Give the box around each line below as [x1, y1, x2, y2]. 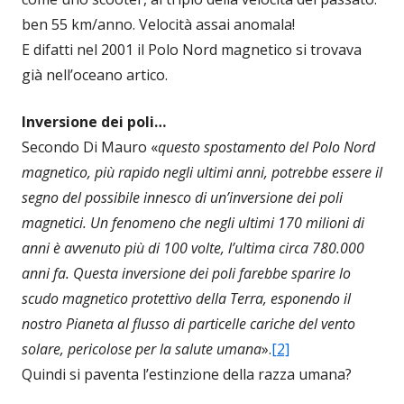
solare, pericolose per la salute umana [22, 339, 262, 359]
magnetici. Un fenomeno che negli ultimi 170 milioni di [22, 213, 364, 233]
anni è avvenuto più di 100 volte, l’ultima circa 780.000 [22, 238, 364, 258]
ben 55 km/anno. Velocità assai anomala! [22, 14, 295, 34]
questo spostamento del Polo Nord [158, 137, 375, 157]
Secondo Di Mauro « [22, 137, 158, 157]
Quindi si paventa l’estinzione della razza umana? [22, 364, 352, 384]
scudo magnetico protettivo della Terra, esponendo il [22, 289, 351, 308]
